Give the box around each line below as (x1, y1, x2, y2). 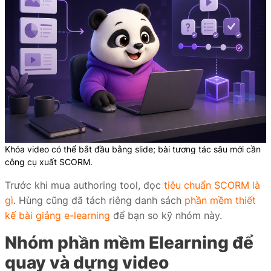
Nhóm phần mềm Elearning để (5, 232, 253, 253)
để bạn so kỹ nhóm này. (110, 209, 222, 221)
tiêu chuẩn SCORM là (164, 179, 260, 191)
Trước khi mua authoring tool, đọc (5, 179, 164, 191)
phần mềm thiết (184, 194, 256, 206)
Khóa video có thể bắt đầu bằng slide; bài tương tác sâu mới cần (5, 144, 261, 154)
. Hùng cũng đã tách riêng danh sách (13, 194, 184, 206)
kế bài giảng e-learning (5, 209, 110, 221)
